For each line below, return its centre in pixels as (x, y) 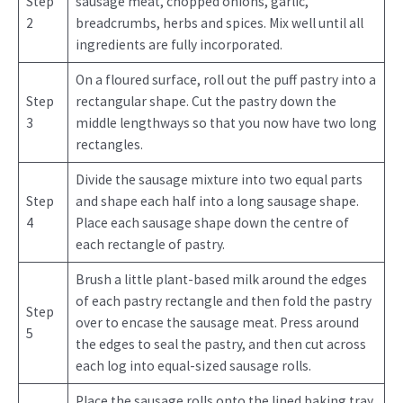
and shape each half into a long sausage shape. (217, 201)
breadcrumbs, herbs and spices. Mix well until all (219, 23)
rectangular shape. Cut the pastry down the (206, 102)
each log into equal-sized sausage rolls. (193, 366)
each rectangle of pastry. (150, 245)
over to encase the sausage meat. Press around (217, 323)
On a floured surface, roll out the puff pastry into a (225, 80)
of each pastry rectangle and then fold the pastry (223, 301)
